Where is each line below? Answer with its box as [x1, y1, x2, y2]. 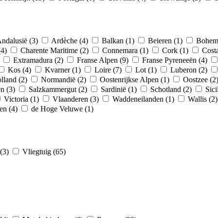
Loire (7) [94, 65, 124, 74]
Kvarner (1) [45, 65, 83, 74]
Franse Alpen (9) [77, 55, 130, 64]
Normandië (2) [41, 75, 88, 84]
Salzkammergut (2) [29, 85, 89, 93]
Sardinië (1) [101, 85, 139, 93]
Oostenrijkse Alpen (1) [100, 75, 171, 84]
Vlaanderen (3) [53, 94, 101, 103]
